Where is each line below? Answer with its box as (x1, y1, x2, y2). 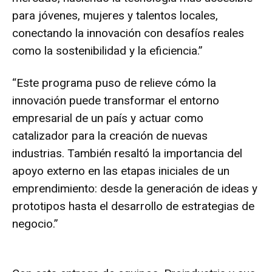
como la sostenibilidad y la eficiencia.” (12, 43, 203, 58)
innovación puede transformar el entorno (12, 93, 219, 107)
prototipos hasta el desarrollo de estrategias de (12, 199, 254, 213)
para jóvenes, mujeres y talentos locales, (12, 8, 218, 22)
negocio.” (12, 216, 58, 231)
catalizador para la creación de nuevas (12, 128, 208, 143)
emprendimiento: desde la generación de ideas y (12, 181, 257, 195)
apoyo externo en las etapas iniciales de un (12, 163, 229, 178)
